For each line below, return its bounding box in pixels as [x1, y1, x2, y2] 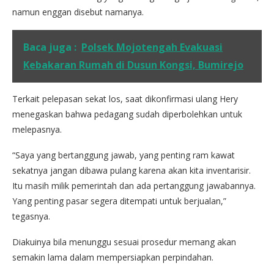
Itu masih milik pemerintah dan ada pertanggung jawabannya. [12, 179, 256, 191]
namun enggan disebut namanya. [12, 6, 144, 18]
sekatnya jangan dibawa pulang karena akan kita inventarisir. [12, 164, 251, 176]
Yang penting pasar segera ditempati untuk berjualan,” [12, 194, 226, 207]
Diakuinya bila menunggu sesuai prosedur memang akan [12, 235, 236, 248]
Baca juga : [23, 40, 76, 54]
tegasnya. [12, 210, 50, 222]
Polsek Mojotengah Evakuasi [81, 40, 223, 54]
